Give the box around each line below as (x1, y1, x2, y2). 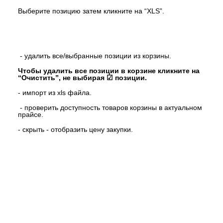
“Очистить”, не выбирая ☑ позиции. (18, 74, 147, 82)
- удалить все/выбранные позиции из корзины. (18, 52, 171, 60)
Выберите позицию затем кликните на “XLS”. (18, 7, 164, 15)
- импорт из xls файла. (18, 89, 92, 97)
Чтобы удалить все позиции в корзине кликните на (18, 67, 200, 75)
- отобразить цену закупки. (46, 125, 133, 133)
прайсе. (18, 111, 43, 118)
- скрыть (18, 125, 46, 133)
